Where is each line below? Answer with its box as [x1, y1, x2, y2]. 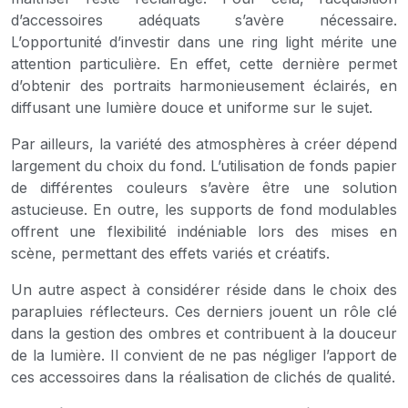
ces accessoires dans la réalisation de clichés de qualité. [11, 367, 395, 386]
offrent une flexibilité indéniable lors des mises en [11, 221, 397, 240]
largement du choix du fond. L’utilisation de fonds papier [11, 156, 397, 175]
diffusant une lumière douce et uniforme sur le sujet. [11, 97, 372, 117]
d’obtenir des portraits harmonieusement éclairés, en [11, 76, 397, 95]
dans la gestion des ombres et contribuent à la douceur [11, 323, 397, 342]
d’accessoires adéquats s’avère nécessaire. [11, 10, 397, 29]
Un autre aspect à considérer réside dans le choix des [11, 280, 397, 299]
